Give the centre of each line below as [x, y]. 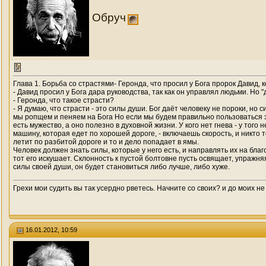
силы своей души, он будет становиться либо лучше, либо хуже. [121, 167]
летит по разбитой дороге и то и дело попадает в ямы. [106, 142]
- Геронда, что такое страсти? [64, 100]
